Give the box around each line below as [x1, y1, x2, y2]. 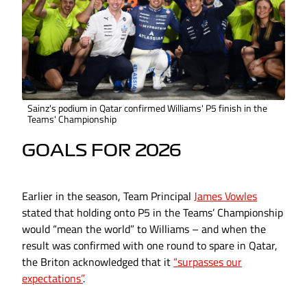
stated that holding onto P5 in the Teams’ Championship [22, 204, 283, 221]
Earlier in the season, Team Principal [22, 188, 194, 205]
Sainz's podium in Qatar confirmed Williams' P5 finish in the [27, 101, 267, 116]
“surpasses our [173, 254, 242, 271]
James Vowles [194, 188, 257, 205]
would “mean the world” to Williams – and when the [22, 221, 266, 238]
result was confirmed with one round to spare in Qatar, [22, 237, 278, 254]
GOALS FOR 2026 [22, 143, 181, 160]
